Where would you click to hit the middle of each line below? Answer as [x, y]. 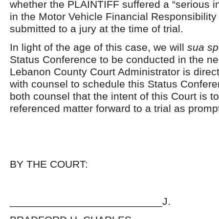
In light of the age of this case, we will [99, 47]
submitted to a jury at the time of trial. [97, 29]
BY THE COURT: [49, 164]
